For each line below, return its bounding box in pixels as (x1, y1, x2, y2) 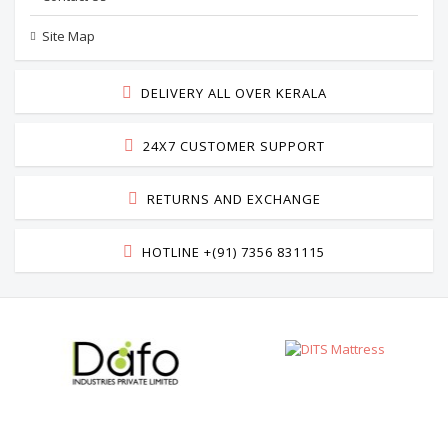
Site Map (42, 27, 95, 45)
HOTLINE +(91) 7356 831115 (142, 243, 325, 261)
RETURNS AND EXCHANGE (146, 190, 321, 208)
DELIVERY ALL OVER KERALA (140, 84, 327, 102)
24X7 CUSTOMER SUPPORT (142, 137, 325, 155)
